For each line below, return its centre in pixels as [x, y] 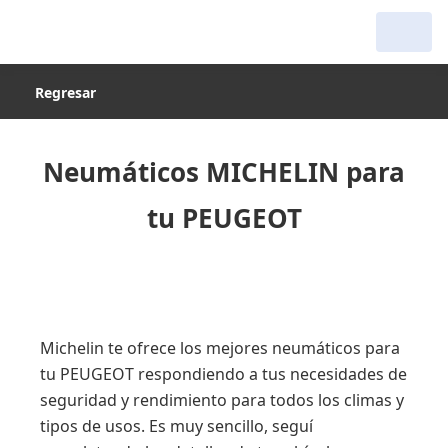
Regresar [65, 92]
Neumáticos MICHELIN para [224, 172]
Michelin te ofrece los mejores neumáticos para [220, 348]
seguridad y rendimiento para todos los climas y [222, 400]
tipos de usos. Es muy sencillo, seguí [176, 426]
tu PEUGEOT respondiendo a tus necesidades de [223, 374]
